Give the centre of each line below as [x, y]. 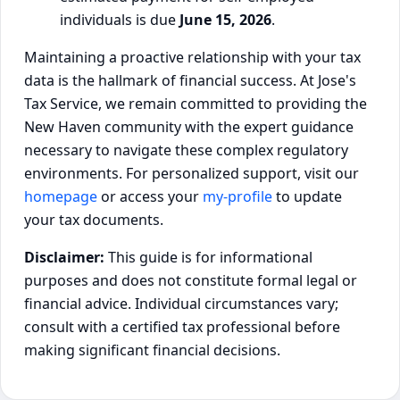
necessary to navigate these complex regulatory [186, 150]
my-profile [237, 196]
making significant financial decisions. [152, 350]
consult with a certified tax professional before [182, 326]
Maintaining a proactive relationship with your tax [192, 57]
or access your [150, 196]
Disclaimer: [64, 257]
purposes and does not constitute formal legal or [191, 280]
